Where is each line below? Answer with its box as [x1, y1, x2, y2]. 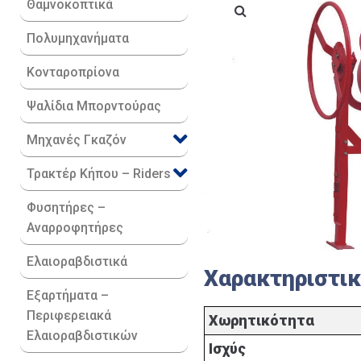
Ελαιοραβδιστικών [27, 328, 138, 343]
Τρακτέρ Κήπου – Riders [27, 166, 171, 181]
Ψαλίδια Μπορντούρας [27, 98, 161, 114]
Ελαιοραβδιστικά [27, 254, 127, 269]
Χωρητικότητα [209, 312, 315, 330]
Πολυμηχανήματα [27, 31, 129, 46]
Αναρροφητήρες [27, 220, 123, 235]
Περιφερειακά [27, 308, 111, 323]
